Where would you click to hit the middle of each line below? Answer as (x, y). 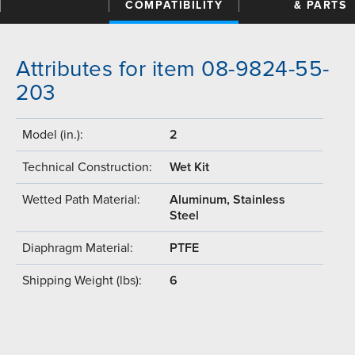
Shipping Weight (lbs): (82, 280)
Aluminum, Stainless (227, 199)
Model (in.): (53, 134)
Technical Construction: (87, 167)
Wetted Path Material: (81, 199)
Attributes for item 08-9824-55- (173, 69)
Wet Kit (189, 167)
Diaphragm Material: (78, 248)
